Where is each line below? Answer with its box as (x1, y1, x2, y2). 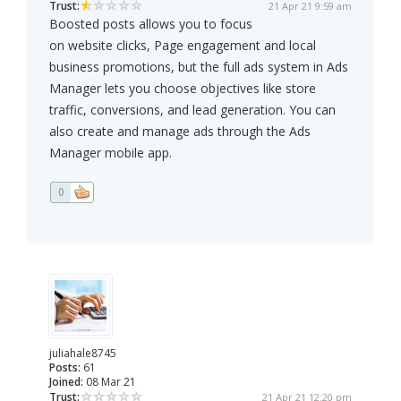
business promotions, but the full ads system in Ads (49, 58, 348, 76)
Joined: (49, 374, 83, 390)
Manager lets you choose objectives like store (49, 80, 316, 98)
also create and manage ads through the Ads (49, 123, 311, 141)
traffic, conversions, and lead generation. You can (49, 101, 336, 119)
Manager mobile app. (49, 144, 172, 162)
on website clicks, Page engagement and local (49, 37, 316, 55)
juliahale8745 (49, 346, 116, 362)
